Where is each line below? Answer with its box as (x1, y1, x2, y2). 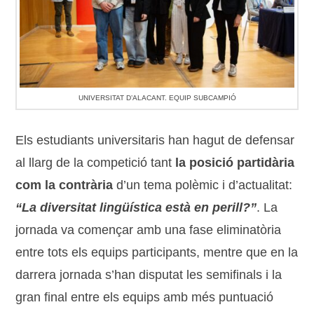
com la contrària (15, 177, 114, 192)
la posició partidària (175, 155, 295, 170)
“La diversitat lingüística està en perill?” (15, 200, 257, 214)
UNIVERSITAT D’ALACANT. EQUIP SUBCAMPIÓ (78, 93, 236, 102)
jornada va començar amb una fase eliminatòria (15, 222, 282, 237)
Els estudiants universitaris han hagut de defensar (15, 132, 295, 147)
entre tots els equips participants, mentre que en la (15, 245, 299, 259)
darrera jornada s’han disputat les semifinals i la (15, 267, 282, 282)
